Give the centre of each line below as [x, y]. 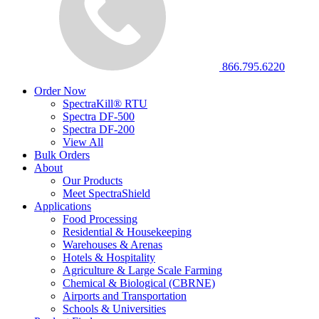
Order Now [60, 91]
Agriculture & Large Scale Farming [142, 270]
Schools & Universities [114, 309]
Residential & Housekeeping [127, 232]
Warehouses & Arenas [113, 245]
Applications [63, 206]
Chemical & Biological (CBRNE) [139, 283]
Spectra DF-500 [99, 116]
